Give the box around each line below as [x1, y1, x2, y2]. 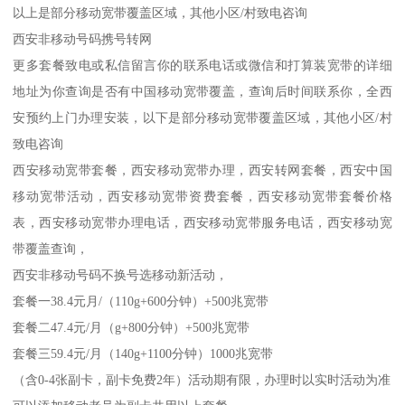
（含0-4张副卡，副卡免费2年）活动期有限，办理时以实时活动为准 [13, 372, 391, 387]
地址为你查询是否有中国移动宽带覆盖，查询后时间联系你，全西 [13, 83, 392, 99]
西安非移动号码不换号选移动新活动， [13, 267, 229, 282]
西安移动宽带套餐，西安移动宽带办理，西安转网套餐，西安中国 [13, 162, 392, 177]
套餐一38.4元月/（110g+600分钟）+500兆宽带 [13, 293, 269, 308]
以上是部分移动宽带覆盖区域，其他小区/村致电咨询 [13, 5, 308, 20]
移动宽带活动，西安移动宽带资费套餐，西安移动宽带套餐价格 [13, 188, 392, 203]
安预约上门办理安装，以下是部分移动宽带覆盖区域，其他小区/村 [13, 109, 392, 125]
